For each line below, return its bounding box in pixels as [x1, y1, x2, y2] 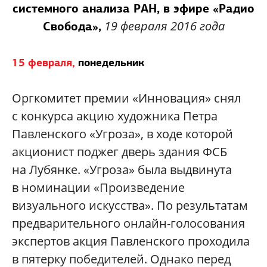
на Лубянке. [12, 161, 80, 178]
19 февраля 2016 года [104, 17, 225, 34]
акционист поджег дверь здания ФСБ [12, 143, 227, 160]
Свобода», [42, 18, 101, 34]
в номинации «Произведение [12, 179, 185, 195]
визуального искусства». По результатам [12, 197, 248, 213]
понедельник [75, 55, 144, 69]
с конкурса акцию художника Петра [12, 107, 218, 124]
